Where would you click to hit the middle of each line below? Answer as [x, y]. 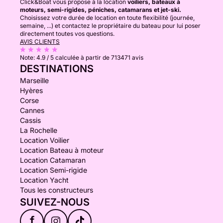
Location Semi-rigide [54, 170]
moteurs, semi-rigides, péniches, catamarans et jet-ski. [101, 10]
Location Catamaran [53, 160]
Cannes [32, 110]
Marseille [34, 80]
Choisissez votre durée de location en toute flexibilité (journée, [107, 18]
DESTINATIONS [57, 69]
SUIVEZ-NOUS [55, 202]
